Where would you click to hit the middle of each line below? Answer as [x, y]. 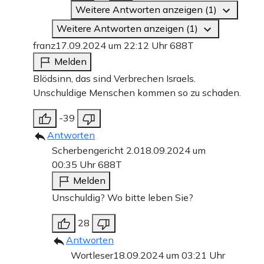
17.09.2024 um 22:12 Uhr [113, 46]
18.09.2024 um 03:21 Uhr [169, 255]
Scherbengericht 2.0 [96, 151]
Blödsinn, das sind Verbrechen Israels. [114, 79]
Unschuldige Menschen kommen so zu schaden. [137, 93]
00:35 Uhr [75, 165]
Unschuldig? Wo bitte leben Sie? [123, 198]
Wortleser [92, 255]
